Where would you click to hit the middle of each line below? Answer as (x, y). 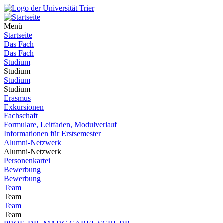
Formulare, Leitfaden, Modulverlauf (60, 125)
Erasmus (17, 98)
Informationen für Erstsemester (52, 134)
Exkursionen (24, 107)
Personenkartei (27, 161)
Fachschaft (21, 116)
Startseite (18, 35)
